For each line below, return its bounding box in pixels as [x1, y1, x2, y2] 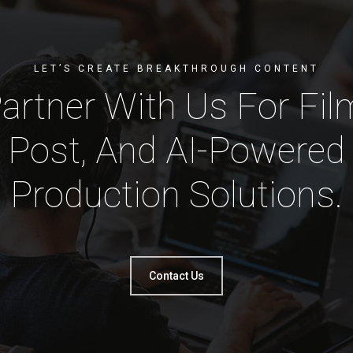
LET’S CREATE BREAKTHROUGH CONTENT [34, 63, 319, 74]
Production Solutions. [10, 173, 343, 216]
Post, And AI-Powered [8, 129, 345, 172]
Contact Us [149, 269, 204, 282]
